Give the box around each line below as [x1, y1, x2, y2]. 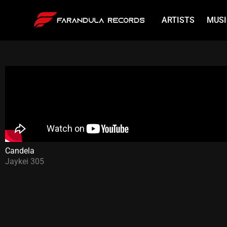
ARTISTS [162, 15, 195, 25]
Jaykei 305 [5, 157, 44, 166]
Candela [5, 146, 34, 156]
